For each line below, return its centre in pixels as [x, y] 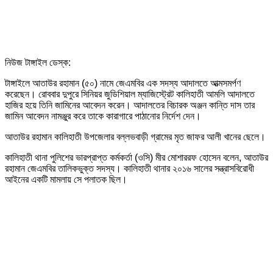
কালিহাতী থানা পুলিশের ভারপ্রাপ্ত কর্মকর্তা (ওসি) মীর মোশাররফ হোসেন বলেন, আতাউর [136, 157]
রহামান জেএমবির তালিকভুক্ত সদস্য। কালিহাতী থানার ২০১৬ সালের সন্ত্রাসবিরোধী [129, 168]
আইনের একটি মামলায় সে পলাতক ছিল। [66, 179]
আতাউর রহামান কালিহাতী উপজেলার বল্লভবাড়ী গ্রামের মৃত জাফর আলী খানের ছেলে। [135, 136]
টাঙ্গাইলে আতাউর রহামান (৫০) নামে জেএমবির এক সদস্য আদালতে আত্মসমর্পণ [123, 83]
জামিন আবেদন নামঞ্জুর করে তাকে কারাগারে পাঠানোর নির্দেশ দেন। [103, 116]
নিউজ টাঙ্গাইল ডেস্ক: [38, 62]
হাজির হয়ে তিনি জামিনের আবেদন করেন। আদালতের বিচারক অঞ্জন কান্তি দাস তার [130, 105]
